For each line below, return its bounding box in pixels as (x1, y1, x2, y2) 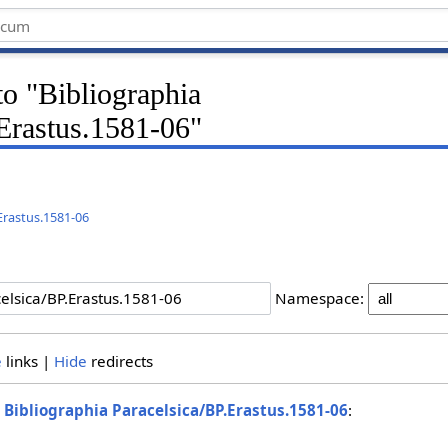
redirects (86, 350, 153, 371)
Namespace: (275, 288, 364, 309)
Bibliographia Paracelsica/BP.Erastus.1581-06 (4, 400, 349, 421)
